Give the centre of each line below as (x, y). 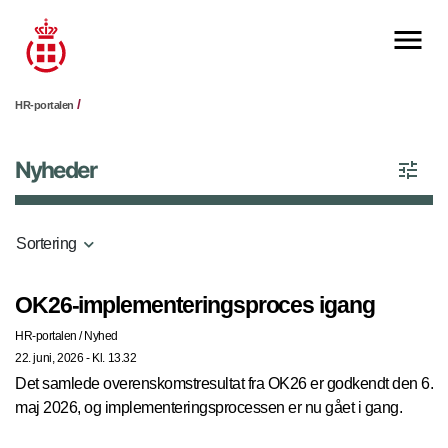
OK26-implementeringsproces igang (195, 306)
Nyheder (55, 169)
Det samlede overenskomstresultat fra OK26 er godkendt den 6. (224, 384)
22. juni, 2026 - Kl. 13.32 (76, 358)
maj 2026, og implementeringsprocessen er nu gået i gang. (208, 408)
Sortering (46, 244)
